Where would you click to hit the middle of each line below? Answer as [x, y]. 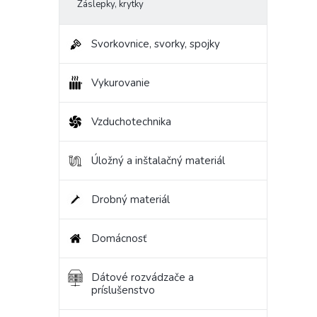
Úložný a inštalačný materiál [158, 161]
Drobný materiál [131, 200]
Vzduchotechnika [131, 122]
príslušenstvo [123, 290]
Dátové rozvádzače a [143, 278]
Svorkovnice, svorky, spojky [156, 44]
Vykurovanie [121, 83]
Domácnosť [119, 239]
